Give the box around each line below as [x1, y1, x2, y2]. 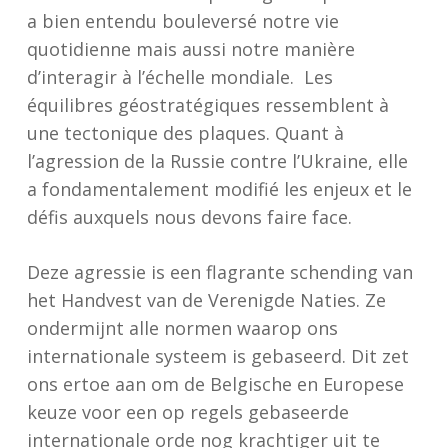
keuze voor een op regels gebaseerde [26, 400, 349, 424]
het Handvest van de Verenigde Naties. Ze [26, 288, 386, 312]
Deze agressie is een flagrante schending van [26, 260, 413, 284]
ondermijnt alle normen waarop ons [26, 316, 338, 340]
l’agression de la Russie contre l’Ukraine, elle [26, 149, 408, 173]
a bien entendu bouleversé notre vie [26, 9, 339, 33]
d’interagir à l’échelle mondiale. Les [26, 65, 333, 89]
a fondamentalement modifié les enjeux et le [26, 177, 412, 201]
